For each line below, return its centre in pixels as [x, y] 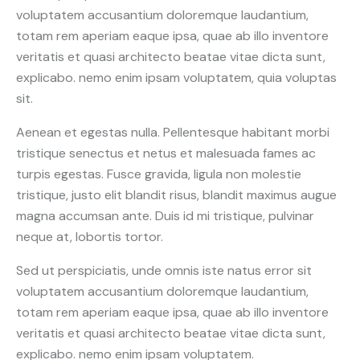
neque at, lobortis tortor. [90, 236]
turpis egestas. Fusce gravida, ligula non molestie [159, 174]
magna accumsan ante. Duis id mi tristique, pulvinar [165, 215]
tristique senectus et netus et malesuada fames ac [166, 153]
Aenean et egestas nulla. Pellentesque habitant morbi [173, 132]
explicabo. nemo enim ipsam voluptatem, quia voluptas [176, 77]
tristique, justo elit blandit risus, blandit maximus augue [176, 194]
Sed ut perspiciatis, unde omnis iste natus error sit [164, 270]
